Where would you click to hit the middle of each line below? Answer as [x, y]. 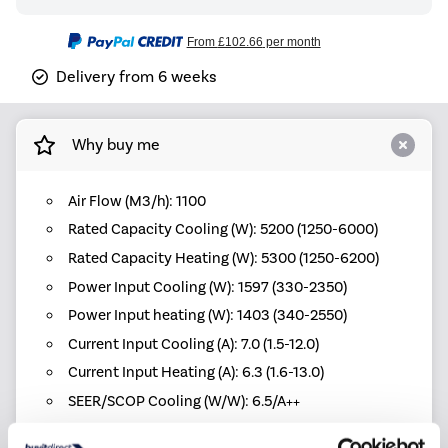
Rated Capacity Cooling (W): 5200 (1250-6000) [222, 229]
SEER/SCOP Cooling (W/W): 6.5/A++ [183, 400]
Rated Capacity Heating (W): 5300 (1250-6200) [223, 258]
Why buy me [115, 145]
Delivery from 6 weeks [136, 76]
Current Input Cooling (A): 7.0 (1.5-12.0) [193, 343]
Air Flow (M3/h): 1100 [136, 200]
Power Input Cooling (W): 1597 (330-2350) [207, 286]
